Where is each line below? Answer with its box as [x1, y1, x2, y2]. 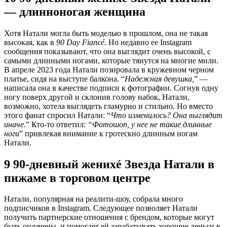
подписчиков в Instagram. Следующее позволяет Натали [4, 204, 198, 213]
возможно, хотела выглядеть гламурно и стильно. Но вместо [4, 101, 213, 110]
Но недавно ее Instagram [106, 37, 192, 47]
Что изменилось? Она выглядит [110, 110, 222, 120]
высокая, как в [4, 37, 56, 47]
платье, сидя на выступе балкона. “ [4, 74, 125, 83]
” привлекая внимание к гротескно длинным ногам [19, 129, 198, 138]
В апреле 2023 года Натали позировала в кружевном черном [4, 65, 214, 74]
